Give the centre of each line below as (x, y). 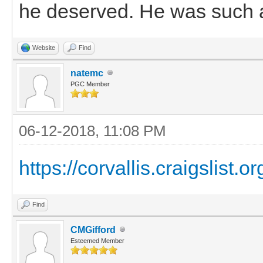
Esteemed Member (97, 240)
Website (44, 47)
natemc (87, 73)
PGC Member (90, 84)
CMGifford (93, 230)
